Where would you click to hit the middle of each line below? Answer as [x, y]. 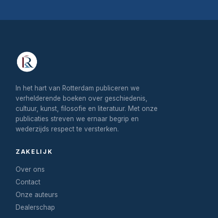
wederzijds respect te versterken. [67, 129]
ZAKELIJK [34, 151]
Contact [28, 182]
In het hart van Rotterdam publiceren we [78, 88]
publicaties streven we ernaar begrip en [77, 118]
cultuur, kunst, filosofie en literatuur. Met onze [87, 108]
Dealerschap [35, 207]
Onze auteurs [37, 194]
